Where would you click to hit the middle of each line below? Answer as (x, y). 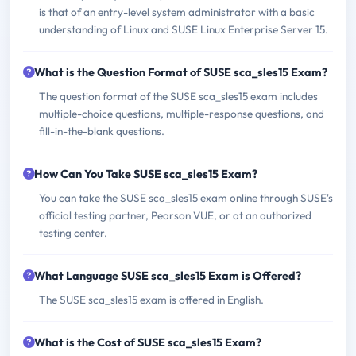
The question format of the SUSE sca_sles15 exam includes (178, 97)
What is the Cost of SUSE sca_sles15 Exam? (148, 343)
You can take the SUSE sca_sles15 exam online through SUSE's (186, 198)
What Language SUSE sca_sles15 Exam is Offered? (168, 276)
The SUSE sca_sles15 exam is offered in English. (151, 300)
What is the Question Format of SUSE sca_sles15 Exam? (181, 73)
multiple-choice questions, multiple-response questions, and (182, 114)
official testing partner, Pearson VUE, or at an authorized (175, 216)
